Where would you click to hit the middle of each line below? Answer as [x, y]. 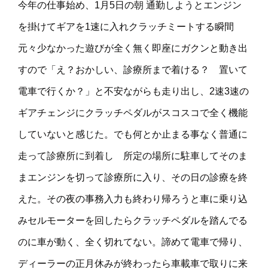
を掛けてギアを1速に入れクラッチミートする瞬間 [131, 27]
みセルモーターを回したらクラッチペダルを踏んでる [133, 221]
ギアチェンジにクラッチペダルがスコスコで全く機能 [133, 113]
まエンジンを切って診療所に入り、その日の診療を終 [133, 178]
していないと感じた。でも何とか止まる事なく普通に [133, 135]
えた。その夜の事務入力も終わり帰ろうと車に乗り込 [133, 199]
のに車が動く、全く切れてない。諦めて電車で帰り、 [133, 242]
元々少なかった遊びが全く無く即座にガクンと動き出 [133, 48]
